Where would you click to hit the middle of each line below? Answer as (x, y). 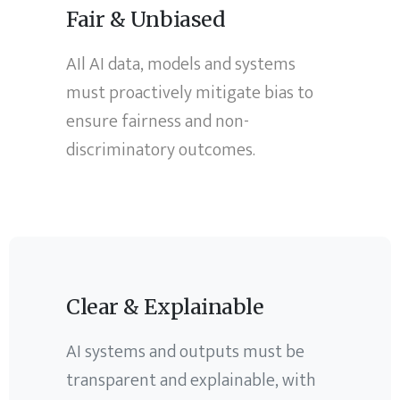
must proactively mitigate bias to (190, 93)
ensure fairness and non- (158, 122)
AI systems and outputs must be (186, 351)
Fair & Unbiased (146, 20)
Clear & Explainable (165, 306)
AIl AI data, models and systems (181, 65)
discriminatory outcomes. (161, 150)
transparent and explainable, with (192, 380)
